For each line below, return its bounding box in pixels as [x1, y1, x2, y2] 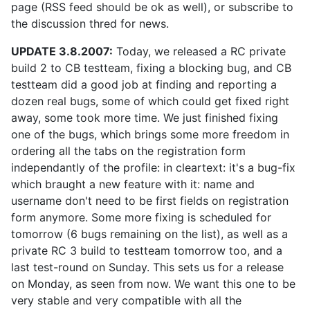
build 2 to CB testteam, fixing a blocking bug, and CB [11, 61, 291, 75]
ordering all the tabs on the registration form [11, 144, 246, 158]
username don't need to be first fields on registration [11, 194, 289, 208]
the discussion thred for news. [11, 17, 169, 30]
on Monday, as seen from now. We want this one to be [11, 277, 295, 291]
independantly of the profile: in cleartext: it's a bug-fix [11, 161, 295, 174]
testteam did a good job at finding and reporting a [11, 77, 277, 91]
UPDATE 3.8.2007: [11, 44, 113, 58]
